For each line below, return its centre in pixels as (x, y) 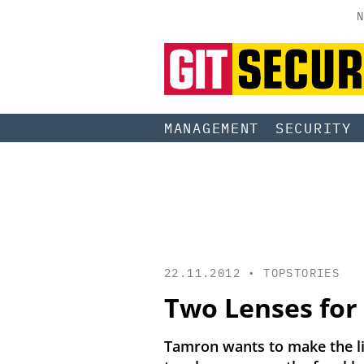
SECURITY (314, 128)
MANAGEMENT (212, 128)
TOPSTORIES (302, 273)
